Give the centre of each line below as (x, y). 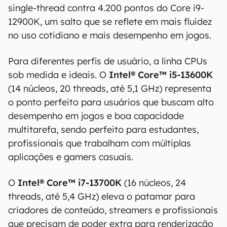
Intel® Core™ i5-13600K (161, 75)
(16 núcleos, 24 (154, 183)
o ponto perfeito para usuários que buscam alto (111, 102)
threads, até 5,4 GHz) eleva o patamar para (102, 196)
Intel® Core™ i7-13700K (68, 183)
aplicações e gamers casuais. (72, 157)
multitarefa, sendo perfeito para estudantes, (103, 129)
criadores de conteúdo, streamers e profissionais (113, 210)
